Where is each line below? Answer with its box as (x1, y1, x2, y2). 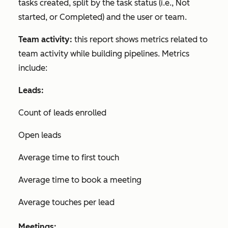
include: (18, 63, 47, 73)
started (18, 12, 45, 22)
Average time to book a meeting (18, 175, 141, 185)
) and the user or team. (102, 12, 187, 22)
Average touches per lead (18, 197, 115, 208)
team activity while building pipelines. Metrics (18, 49, 189, 59)
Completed (60, 12, 102, 22)
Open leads (18, 130, 61, 140)
